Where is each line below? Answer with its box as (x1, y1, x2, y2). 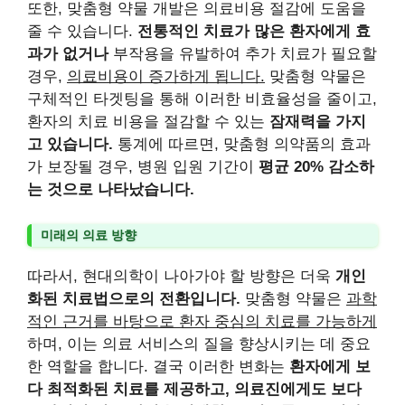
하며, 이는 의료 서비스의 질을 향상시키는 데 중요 (27, 334, 371, 353)
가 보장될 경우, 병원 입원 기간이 (27, 158, 259, 175)
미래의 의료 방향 (41, 227, 137, 242)
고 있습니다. (27, 136, 113, 153)
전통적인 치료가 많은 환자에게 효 (137, 23, 371, 40)
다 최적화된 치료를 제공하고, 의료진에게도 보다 (27, 380, 362, 398)
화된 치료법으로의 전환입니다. (27, 289, 240, 307)
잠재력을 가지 (269, 113, 366, 130)
